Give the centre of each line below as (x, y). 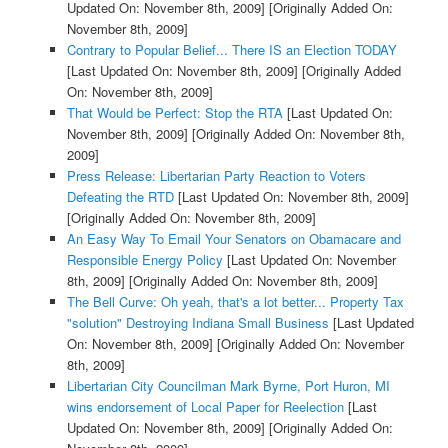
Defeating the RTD (120, 197)
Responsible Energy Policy (144, 260)
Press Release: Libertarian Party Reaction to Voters (216, 176)
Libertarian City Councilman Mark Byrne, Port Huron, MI (228, 386)
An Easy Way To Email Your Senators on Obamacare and (233, 239)
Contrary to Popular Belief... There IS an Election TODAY (231, 50)
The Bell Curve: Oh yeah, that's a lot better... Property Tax (235, 302)
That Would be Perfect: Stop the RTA (174, 113)
